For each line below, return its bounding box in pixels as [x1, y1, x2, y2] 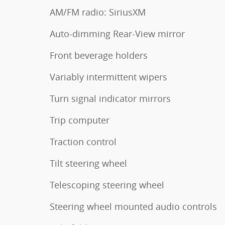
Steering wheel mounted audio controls [50, 200, 217, 212]
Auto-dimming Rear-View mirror [50, 28, 185, 40]
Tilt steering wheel [50, 157, 127, 169]
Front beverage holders [50, 49, 148, 61]
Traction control [50, 136, 117, 148]
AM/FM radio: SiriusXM [50, 6, 146, 18]
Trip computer [50, 114, 109, 126]
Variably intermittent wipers [50, 71, 167, 83]
